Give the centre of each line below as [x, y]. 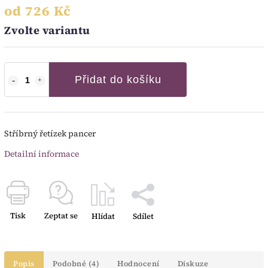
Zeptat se [61, 215]
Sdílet [143, 216]
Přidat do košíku [118, 79]
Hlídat [103, 216]
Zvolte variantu [47, 30]
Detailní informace [42, 153]
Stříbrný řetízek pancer [50, 133]
